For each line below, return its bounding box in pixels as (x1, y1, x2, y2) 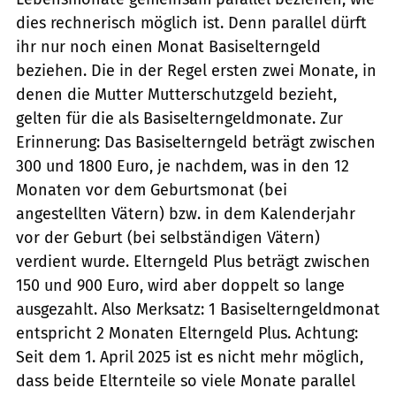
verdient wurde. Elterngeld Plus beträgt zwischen (16, 251, 370, 271)
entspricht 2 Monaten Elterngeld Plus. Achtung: (16, 323, 358, 343)
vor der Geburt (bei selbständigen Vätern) (16, 227, 320, 247)
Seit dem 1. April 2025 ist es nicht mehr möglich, (16, 346, 363, 367)
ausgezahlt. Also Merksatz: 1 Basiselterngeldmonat (16, 299, 380, 319)
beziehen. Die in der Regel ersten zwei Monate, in (16, 60, 377, 80)
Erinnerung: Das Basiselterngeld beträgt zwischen (16, 132, 376, 152)
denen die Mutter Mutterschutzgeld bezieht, (16, 84, 337, 104)
